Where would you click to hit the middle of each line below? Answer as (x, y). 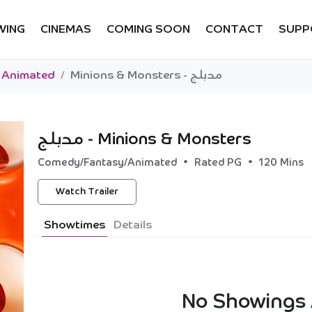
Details (133, 226)
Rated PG (219, 163)
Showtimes (75, 226)
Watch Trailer (87, 192)
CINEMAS (66, 30)
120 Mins (281, 163)
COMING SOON (148, 30)
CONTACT (234, 30)
